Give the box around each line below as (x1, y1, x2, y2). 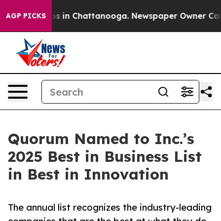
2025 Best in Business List (8, 147, 202, 166)
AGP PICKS (6, 11, 46, 20)
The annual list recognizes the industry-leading (8, 202, 212, 213)
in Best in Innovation (8, 165, 169, 184)
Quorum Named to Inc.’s (8, 129, 194, 148)
